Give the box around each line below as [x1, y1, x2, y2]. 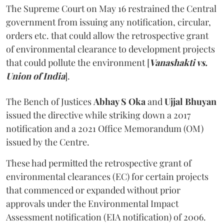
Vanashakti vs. [149, 56, 207, 68]
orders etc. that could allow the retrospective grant [6, 29, 208, 41]
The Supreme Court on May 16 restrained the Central [6, 2, 216, 14]
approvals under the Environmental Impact [6, 197, 178, 209]
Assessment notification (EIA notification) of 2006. [6, 210, 206, 223]
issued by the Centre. [6, 135, 89, 148]
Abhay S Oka [93, 95, 145, 107]
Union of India [6, 69, 65, 82]
